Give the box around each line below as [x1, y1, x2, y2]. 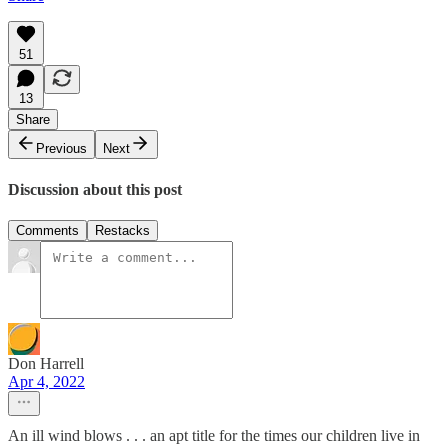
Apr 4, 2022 [8, 373, 85, 391]
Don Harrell [8, 355, 84, 373]
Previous [36, 141, 87, 157]
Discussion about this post [8, 180, 182, 198]
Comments [16, 223, 79, 239]
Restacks [95, 223, 150, 239]
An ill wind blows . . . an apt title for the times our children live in [8, 427, 420, 445]
